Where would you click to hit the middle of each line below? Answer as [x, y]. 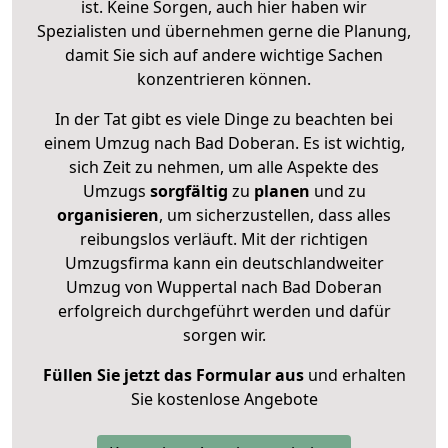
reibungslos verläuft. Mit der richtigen [224, 238]
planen [281, 190]
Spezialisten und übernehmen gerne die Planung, [224, 30]
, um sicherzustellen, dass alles [275, 214]
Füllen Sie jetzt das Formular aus [173, 374]
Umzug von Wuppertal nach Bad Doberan [224, 286]
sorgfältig [188, 190]
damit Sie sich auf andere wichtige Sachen [224, 54]
